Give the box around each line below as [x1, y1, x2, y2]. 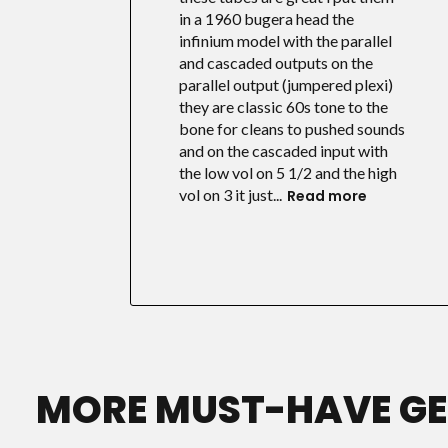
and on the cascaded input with [179, 141, 389, 161]
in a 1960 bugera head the [179, 9, 355, 29]
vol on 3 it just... [179, 185, 283, 205]
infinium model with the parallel [179, 31, 393, 51]
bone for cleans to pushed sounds [179, 119, 406, 139]
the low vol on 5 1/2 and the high [179, 163, 398, 183]
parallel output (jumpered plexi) [179, 75, 394, 95]
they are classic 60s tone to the [179, 97, 389, 117]
